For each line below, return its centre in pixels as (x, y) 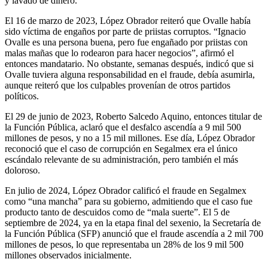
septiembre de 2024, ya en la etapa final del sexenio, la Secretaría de (133, 223)
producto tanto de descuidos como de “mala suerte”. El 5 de (117, 212)
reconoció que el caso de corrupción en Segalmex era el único (121, 148)
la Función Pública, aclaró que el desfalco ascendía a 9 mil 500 (123, 127)
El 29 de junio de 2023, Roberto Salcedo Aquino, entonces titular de (133, 116)
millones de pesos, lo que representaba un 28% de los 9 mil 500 (124, 244)
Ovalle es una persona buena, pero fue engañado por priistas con (126, 42)
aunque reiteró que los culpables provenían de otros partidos (118, 85)
